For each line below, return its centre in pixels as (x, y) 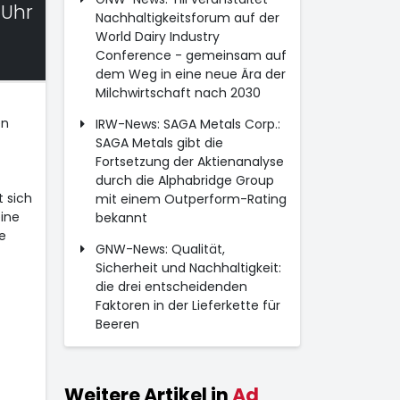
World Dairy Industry (157, 37)
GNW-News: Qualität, (160, 249)
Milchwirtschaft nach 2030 (178, 93)
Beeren (117, 324)
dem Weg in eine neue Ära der (190, 74)
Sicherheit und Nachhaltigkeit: (188, 268)
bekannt (121, 218)
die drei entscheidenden (171, 287)
